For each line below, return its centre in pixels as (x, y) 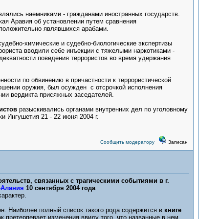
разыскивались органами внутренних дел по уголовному (103, 109)
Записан (177, 142)
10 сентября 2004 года (60, 188)
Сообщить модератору (127, 142)
